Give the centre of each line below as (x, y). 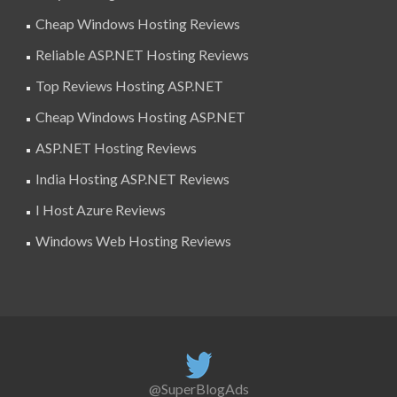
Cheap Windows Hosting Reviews (138, 24)
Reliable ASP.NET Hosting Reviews (142, 55)
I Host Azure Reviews (101, 210)
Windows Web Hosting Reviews (133, 241)
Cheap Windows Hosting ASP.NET (140, 117)
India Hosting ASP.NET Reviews (132, 179)
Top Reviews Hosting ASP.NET (129, 86)
